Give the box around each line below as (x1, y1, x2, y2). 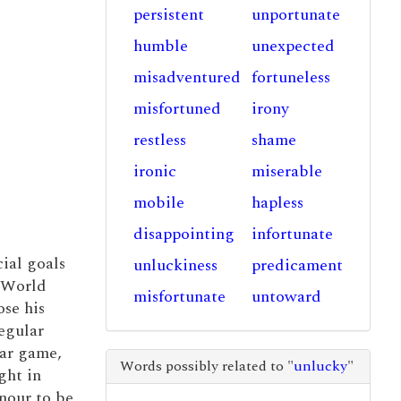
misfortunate (132, 285, 226, 309)
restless (132, 128, 186, 152)
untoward (252, 285, 322, 309)
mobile (132, 191, 184, 215)
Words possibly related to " (119, 355, 294, 377)
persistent (132, 3, 204, 27)
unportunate (252, 3, 341, 27)
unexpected (252, 34, 336, 58)
